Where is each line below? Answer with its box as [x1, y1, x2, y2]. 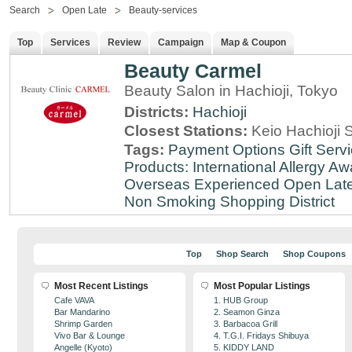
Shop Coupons [282, 249, 346, 258]
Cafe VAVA [54, 295, 94, 305]
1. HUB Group [214, 295, 268, 305]
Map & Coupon [221, 37, 286, 48]
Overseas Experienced [124, 176, 280, 192]
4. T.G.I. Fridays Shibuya [214, 331, 309, 340]
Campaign [158, 37, 203, 48]
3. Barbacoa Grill [214, 319, 277, 328]
